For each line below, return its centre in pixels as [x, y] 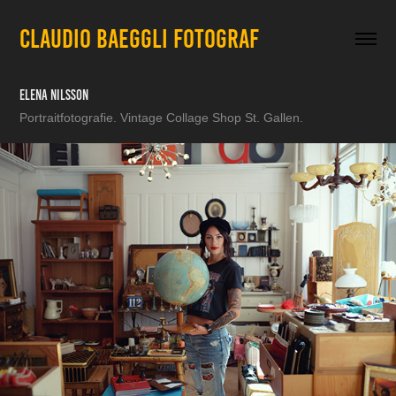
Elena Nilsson [54, 95]
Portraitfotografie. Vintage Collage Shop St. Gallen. [162, 118]
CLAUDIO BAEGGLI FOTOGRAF [140, 39]
